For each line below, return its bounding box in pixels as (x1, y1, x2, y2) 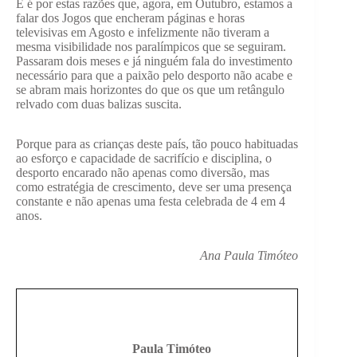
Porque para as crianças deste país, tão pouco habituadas (16, 137, 298, 151)
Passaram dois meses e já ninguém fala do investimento (16, 54, 292, 69)
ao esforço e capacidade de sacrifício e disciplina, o (16, 151, 272, 166)
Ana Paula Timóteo (200, 249, 299, 263)
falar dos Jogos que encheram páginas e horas (16, 11, 245, 25)
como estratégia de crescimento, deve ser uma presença (16, 180, 292, 194)
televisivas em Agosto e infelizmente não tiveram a (16, 25, 269, 40)
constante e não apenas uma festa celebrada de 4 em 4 (16, 194, 285, 209)
